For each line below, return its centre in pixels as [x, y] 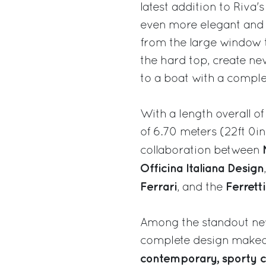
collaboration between [201, 151]
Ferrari [159, 187]
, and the [201, 187]
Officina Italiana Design [202, 168]
